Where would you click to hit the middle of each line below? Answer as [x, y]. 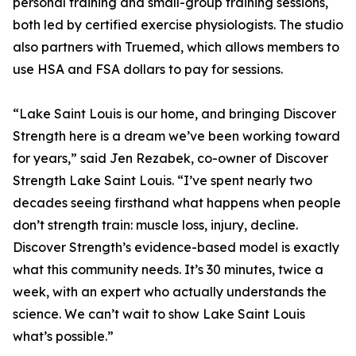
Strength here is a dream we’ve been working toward [176, 136]
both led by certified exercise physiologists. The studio [178, 25]
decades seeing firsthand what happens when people [177, 203]
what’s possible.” [63, 337]
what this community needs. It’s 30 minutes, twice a [168, 270]
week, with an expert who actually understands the [170, 292]
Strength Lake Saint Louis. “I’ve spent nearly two [163, 181]
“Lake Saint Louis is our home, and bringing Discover [174, 114]
